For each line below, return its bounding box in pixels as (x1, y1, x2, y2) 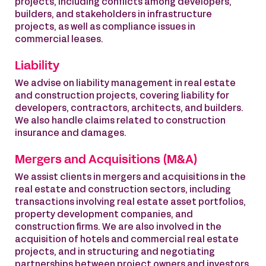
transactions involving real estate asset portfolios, (15, 198, 246, 207)
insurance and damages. (15, 129, 126, 138)
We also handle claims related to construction (15, 117, 226, 125)
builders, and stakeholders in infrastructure (15, 11, 212, 19)
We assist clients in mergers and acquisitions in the (15, 173, 246, 182)
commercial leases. (15, 36, 103, 44)
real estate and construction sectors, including (15, 186, 231, 194)
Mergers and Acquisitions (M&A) (15, 155, 198, 166)
